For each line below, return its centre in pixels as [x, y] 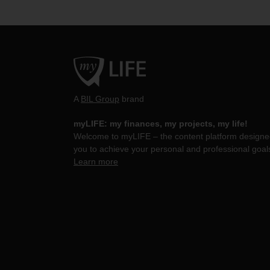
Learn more [96, 162]
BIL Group [100, 99]
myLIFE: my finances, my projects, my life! [161, 124]
